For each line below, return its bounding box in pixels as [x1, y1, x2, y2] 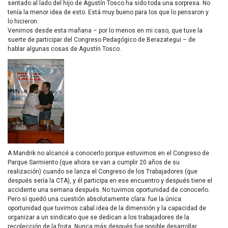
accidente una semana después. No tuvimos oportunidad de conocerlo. [8, 186, 210, 193]
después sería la [8, 177, 56, 184]
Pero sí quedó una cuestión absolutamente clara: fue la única [8, 195, 181, 203]
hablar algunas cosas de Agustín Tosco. [8, 45, 121, 53]
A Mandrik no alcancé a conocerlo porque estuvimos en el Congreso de [8, 149, 209, 157]
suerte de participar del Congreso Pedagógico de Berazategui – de [8, 36, 195, 44]
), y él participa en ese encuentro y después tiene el [68, 177, 212, 184]
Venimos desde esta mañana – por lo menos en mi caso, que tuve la [8, 27, 203, 35]
